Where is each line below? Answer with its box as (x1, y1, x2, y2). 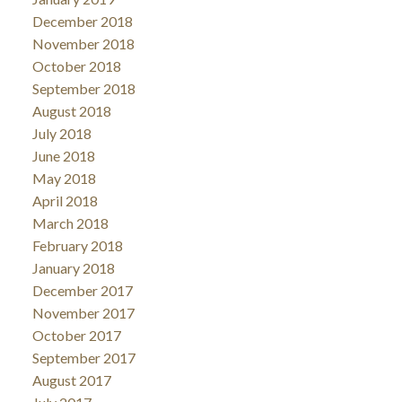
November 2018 (31, 34, 135, 52)
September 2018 (31, 79, 135, 97)
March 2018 (31, 214, 109, 232)
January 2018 (31, 258, 115, 276)
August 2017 (31, 371, 111, 389)
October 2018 (31, 57, 121, 74)
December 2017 (31, 281, 133, 299)
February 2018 (31, 236, 123, 254)
